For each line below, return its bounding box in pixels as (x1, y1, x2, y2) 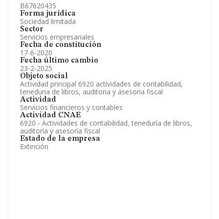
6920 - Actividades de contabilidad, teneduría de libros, (20, 118, 192, 128)
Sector (20, 25, 44, 33)
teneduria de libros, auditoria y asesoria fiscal (20, 87, 163, 96)
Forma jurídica (20, 10, 76, 18)
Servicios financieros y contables (20, 103, 123, 112)
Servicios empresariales (20, 32, 94, 42)
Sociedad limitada (20, 17, 76, 26)
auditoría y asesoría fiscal (20, 126, 100, 135)
